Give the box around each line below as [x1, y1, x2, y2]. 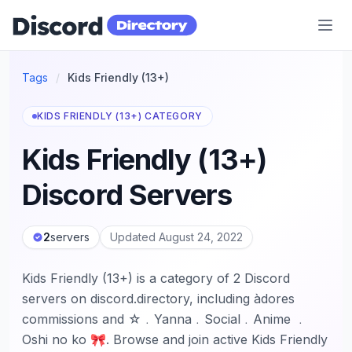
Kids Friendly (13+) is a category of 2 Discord [22, 270, 290, 286]
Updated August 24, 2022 [110, 230, 243, 244]
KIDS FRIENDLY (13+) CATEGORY [37, 110, 203, 122]
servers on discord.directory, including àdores [22, 291, 295, 306]
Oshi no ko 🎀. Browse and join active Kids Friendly [22, 332, 328, 347]
